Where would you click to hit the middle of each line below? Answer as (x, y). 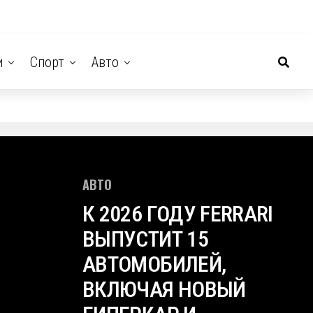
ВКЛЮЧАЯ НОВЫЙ (164, 289)
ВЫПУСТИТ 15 (145, 239)
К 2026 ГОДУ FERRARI (178, 214)
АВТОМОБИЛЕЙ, (154, 264)
